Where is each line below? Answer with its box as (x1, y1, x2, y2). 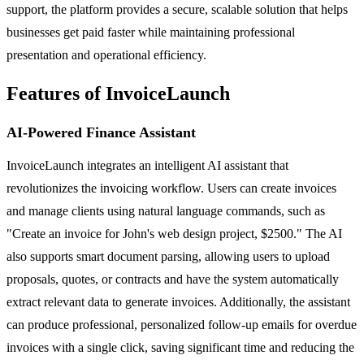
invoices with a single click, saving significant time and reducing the (6, 340, 354, 354)
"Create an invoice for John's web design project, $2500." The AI (6, 226, 342, 240)
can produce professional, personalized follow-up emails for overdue (6, 317, 357, 331)
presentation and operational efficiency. (6, 47, 206, 62)
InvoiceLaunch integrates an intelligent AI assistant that (6, 158, 288, 172)
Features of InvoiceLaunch (6, 82, 230, 104)
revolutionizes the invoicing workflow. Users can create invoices (6, 180, 336, 195)
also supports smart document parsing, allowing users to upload (6, 249, 330, 263)
